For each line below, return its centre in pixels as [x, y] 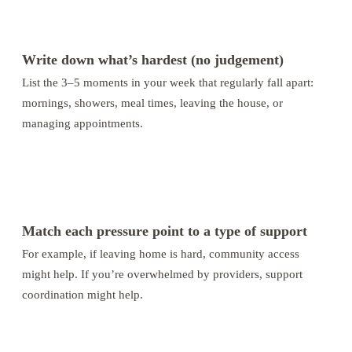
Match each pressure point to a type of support [165, 231]
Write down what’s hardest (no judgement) [153, 59]
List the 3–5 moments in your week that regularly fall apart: [168, 82]
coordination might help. [82, 294]
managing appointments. [82, 123]
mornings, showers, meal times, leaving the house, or [152, 102]
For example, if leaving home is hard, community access [161, 253]
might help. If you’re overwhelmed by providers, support [162, 273]
